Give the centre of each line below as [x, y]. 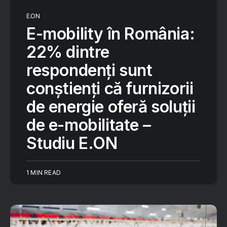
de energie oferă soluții [111, 107]
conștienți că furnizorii [110, 88]
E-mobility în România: [111, 34]
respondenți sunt [89, 70]
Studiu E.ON [72, 143]
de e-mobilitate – [89, 125]
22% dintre [68, 52]
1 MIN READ [44, 173]
